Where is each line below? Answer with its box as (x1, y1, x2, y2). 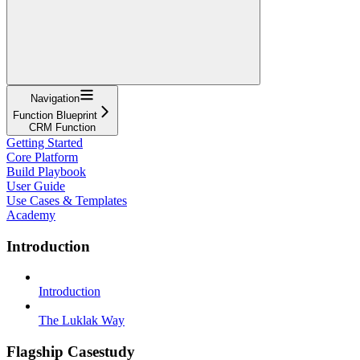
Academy (6, 207, 55, 222)
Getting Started (6, 135, 83, 149)
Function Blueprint (13, 108, 97, 121)
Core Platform (6, 149, 78, 164)
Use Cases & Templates (6, 193, 127, 207)
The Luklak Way (39, 313, 125, 328)
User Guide (6, 178, 65, 193)
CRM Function (29, 121, 96, 133)
